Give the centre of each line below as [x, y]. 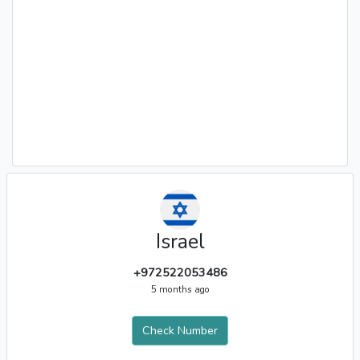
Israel [180, 242]
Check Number [180, 330]
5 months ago [180, 289]
